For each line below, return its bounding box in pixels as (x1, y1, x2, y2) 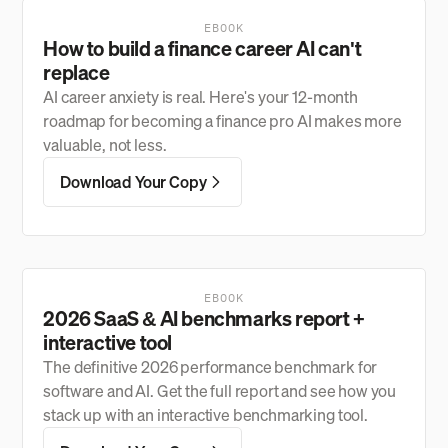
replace (43, 59, 110, 86)
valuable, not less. (43, 134, 167, 156)
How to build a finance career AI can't (43, 35, 362, 62)
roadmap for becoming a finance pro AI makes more (43, 110, 402, 132)
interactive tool (43, 329, 172, 356)
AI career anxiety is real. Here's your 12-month (43, 86, 358, 108)
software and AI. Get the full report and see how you (43, 380, 397, 402)
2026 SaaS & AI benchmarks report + (43, 305, 365, 332)
